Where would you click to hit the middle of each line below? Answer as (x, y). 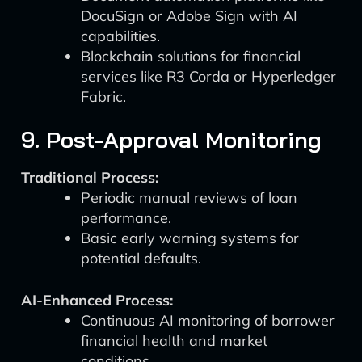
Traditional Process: (90, 177)
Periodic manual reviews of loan (189, 198)
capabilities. (120, 36)
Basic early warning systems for (190, 238)
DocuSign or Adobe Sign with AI (189, 16)
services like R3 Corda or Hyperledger (208, 76)
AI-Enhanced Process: (97, 300)
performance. (126, 218)
